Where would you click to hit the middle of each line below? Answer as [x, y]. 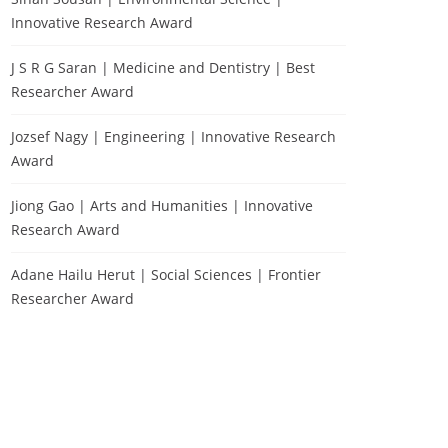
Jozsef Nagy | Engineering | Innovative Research [173, 136]
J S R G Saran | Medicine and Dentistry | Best [163, 67]
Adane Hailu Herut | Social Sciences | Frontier [166, 274]
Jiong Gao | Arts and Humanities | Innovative [162, 205]
